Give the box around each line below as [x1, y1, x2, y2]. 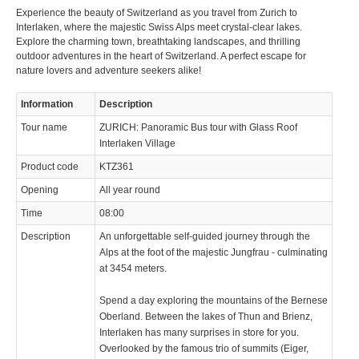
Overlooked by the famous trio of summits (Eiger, [99, 342, 309, 354]
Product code [21, 160, 79, 172]
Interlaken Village [99, 137, 175, 149]
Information [21, 98, 73, 110]
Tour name [21, 121, 67, 133]
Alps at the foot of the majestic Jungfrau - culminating [99, 246, 328, 258]
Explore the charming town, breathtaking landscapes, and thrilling [16, 35, 301, 47]
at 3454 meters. [99, 262, 167, 274]
